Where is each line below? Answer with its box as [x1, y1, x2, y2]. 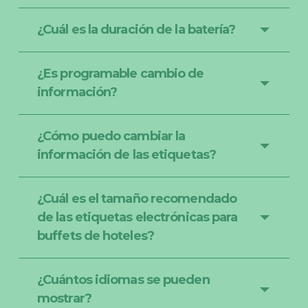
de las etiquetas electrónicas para [37, 210, 238, 225]
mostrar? [37, 291, 91, 307]
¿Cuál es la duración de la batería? [37, 22, 236, 38]
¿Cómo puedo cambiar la [37, 129, 186, 144]
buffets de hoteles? [37, 228, 154, 244]
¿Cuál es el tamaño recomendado [37, 191, 236, 207]
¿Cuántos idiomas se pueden [37, 272, 210, 288]
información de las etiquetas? [37, 147, 216, 163]
